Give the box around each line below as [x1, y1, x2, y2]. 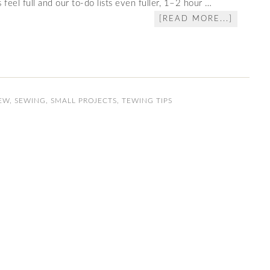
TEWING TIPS [122, 97, 172, 104]
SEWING [14, 97, 46, 104]
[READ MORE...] [159, 15, 233, 23]
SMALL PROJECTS [51, 97, 117, 104]
